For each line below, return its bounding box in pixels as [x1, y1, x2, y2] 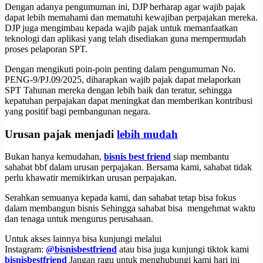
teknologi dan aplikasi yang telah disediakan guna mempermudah [5, 33, 246, 43]
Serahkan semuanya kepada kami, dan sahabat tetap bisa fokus [5, 193, 236, 203]
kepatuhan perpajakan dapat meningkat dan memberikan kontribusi [5, 95, 252, 106]
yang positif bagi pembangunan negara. [5, 106, 150, 116]
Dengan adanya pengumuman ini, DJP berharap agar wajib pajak [5, 1, 245, 12]
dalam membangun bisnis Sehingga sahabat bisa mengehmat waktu [5, 203, 255, 214]
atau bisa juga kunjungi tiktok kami [117, 244, 249, 255]
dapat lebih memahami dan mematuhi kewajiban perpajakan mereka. [5, 12, 258, 22]
